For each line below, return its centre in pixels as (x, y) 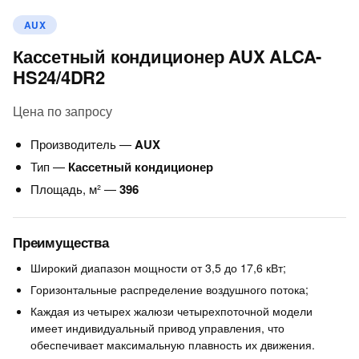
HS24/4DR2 (59, 77)
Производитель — (83, 143)
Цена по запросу (63, 111)
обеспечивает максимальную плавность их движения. (173, 344)
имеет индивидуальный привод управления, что (157, 327)
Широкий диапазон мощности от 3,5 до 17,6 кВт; (158, 267)
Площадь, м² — (75, 188)
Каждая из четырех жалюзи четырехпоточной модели (171, 311)
